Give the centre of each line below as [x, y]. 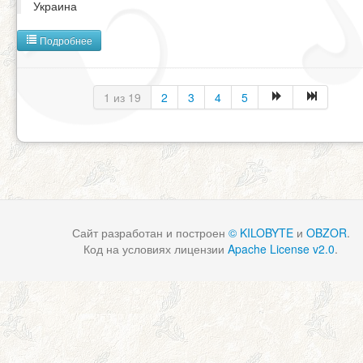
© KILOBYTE [261, 232]
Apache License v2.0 [281, 248]
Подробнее [65, 40]
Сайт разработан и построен [150, 232]
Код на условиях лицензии [156, 248]
